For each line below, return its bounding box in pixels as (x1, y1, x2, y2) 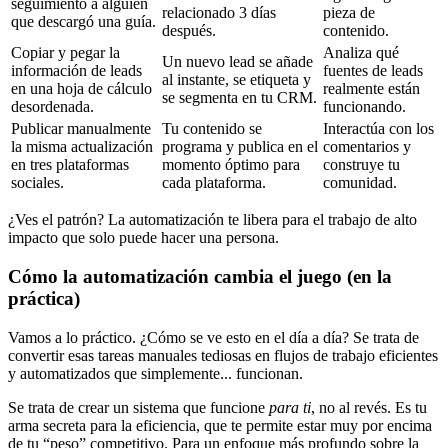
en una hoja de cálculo (11, 80, 152, 98)
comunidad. (323, 174, 397, 192)
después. (162, 22, 216, 40)
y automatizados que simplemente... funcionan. (8, 364, 303, 382)
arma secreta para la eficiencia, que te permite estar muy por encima (8, 416, 432, 434)
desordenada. (11, 98, 94, 116)
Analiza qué (323, 44, 399, 62)
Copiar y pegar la (11, 44, 120, 62)
